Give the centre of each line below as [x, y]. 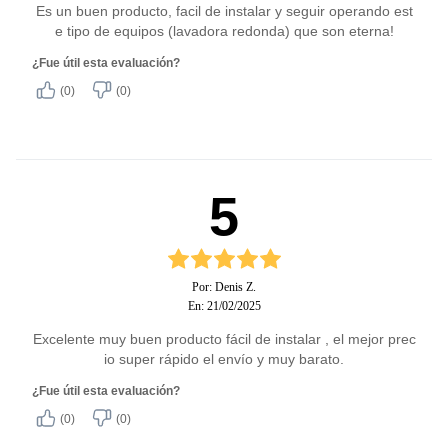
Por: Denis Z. [224, 287]
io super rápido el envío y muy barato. [224, 359]
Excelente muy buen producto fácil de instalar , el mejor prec [224, 339]
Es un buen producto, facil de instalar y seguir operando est [224, 11]
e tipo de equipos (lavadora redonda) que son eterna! [224, 31]
